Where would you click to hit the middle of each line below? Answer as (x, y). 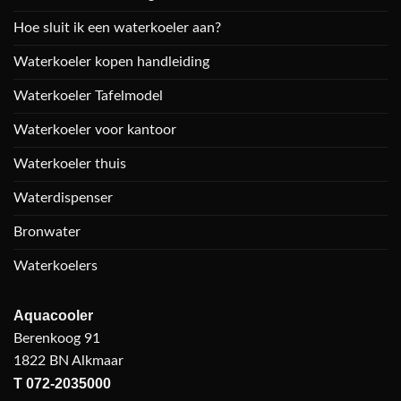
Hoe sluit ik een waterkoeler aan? (117, 27)
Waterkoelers (55, 265)
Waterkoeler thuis (70, 163)
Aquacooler (53, 315)
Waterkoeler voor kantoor (95, 129)
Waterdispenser (63, 197)
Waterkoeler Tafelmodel (88, 95)
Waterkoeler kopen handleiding (111, 61)
